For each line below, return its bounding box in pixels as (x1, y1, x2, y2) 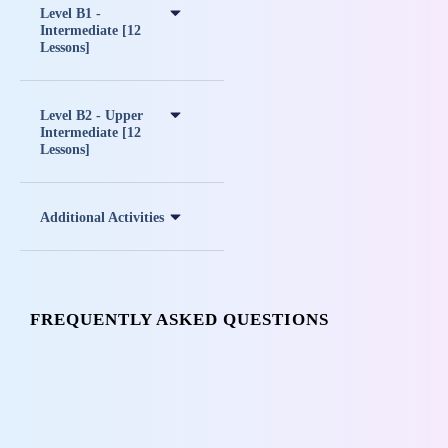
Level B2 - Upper (40, 107, 143, 123)
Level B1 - (40, 5, 101, 21)
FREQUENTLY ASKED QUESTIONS (30, 309, 329, 329)
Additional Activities (40, 209, 164, 225)
